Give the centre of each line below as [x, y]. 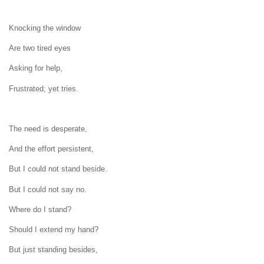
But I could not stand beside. [58, 169]
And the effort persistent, [51, 149]
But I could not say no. [48, 189]
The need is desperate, [48, 129]
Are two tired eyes [40, 48]
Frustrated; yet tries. [44, 88]
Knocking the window [45, 28]
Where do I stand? [40, 209]
